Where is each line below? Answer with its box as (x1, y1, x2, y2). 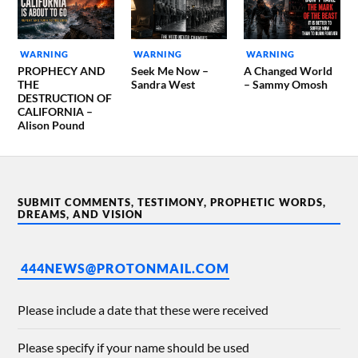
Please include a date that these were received (18, 302, 269, 318)
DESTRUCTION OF (18, 91, 113, 105)
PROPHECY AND (18, 64, 105, 78)
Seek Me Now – (130, 64, 209, 78)
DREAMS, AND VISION (18, 208, 144, 221)
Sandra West (130, 78, 195, 92)
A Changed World (243, 64, 332, 78)
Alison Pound (18, 118, 86, 133)
